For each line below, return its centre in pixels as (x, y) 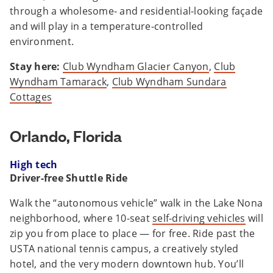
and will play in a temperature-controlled (107, 27)
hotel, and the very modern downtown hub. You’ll (127, 264)
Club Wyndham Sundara (169, 82)
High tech (34, 165)
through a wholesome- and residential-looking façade (136, 11)
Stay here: (36, 67)
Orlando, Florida (66, 136)
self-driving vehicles (199, 218)
